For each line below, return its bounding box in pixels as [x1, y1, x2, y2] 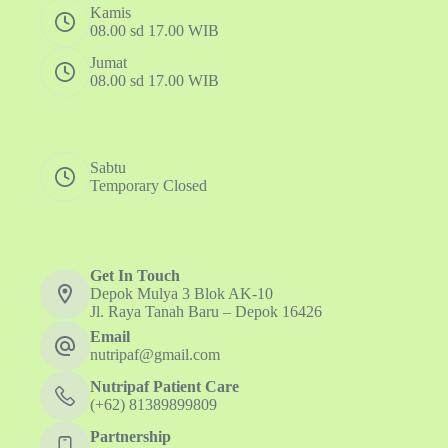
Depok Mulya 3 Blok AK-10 [90, 285, 273, 302]
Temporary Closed [90, 177, 207, 195]
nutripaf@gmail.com [90, 346, 220, 363]
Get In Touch [90, 267, 180, 284]
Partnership [90, 428, 171, 445]
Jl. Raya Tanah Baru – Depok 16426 [90, 303, 322, 320]
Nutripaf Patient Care [90, 378, 239, 395]
